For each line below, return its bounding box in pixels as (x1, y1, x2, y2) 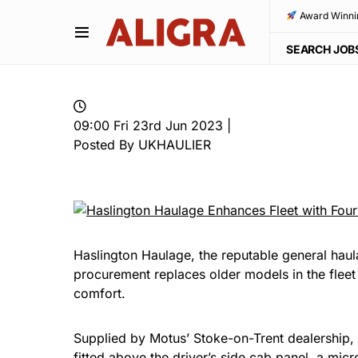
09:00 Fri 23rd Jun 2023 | (74, 117, 231, 133)
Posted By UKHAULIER (74, 137, 211, 153)
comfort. (74, 284, 125, 301)
